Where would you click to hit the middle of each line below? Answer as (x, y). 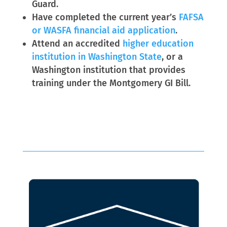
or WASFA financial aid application (103, 30)
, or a (172, 56)
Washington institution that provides (108, 70)
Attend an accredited (76, 43)
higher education (158, 43)
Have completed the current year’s (104, 17)
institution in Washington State (97, 56)
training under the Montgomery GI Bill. (111, 83)
